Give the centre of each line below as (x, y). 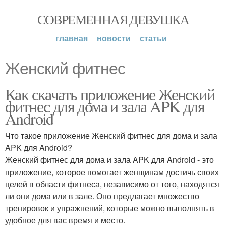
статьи (153, 38)
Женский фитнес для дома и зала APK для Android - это (109, 160)
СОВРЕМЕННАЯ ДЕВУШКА (113, 19)
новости (114, 38)
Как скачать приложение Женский (110, 94)
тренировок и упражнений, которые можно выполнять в (110, 208)
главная (71, 38)
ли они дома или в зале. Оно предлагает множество (102, 196)
